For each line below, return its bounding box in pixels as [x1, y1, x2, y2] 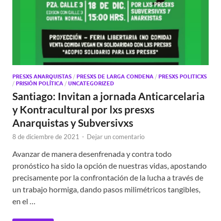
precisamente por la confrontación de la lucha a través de [12, 173, 203, 183]
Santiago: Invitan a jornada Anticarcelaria [12, 90, 205, 103]
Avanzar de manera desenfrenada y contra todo [12, 149, 172, 159]
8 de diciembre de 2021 [12, 133, 79, 141]
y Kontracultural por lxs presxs [12, 103, 154, 116]
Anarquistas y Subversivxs [12, 116, 133, 129]
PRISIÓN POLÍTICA [16, 80, 63, 87]
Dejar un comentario [87, 133, 145, 141]
